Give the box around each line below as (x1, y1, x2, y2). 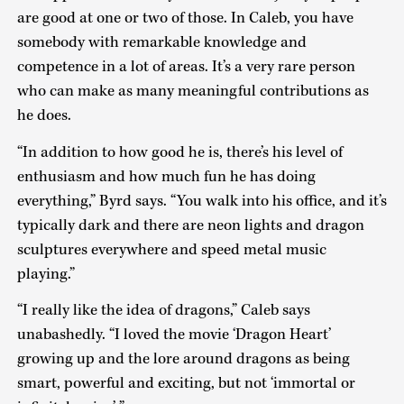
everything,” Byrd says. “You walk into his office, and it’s (16, 190, 387, 211)
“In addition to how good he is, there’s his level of (16, 142, 343, 162)
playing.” (16, 263, 75, 284)
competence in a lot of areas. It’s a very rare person (16, 57, 355, 78)
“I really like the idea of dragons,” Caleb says (16, 300, 310, 321)
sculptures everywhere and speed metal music (16, 239, 326, 260)
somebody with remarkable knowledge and (16, 32, 307, 53)
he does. (16, 106, 75, 126)
